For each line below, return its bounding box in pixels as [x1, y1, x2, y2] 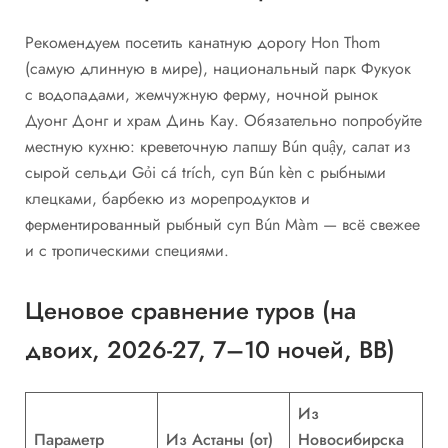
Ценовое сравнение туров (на [25, 293, 356, 329]
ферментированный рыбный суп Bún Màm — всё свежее [25, 212, 420, 236]
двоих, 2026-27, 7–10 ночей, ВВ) [25, 332, 395, 368]
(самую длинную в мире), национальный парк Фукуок [25, 56, 411, 80]
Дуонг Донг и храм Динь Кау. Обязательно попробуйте [25, 108, 422, 132]
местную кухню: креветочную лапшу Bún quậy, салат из [25, 134, 411, 158]
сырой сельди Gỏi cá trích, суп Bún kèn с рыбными [25, 160, 386, 184]
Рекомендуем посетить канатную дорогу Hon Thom [25, 30, 380, 54]
